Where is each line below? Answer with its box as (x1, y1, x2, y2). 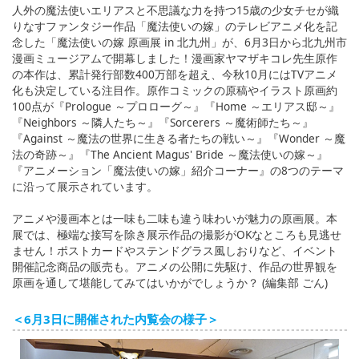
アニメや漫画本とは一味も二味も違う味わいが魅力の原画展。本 (12, 210, 337, 226)
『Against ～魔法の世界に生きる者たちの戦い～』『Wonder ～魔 (12, 130, 345, 146)
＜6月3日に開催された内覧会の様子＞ (12, 310, 219, 327)
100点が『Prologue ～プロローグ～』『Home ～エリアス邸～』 (12, 98, 340, 114)
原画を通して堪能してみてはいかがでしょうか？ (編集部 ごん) (12, 274, 328, 290)
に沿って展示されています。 (12, 178, 158, 194)
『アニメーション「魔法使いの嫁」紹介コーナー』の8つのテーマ (12, 162, 344, 178)
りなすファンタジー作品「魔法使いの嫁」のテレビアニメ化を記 (12, 18, 337, 34)
